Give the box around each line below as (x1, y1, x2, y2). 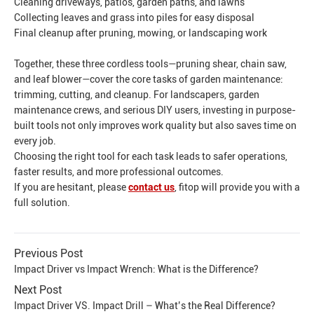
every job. (14, 135, 56, 147)
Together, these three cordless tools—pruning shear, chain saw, (14, 58, 287, 70)
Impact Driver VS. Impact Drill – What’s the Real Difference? (14, 300, 275, 312)
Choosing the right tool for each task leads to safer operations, (14, 151, 287, 163)
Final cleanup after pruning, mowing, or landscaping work (14, 27, 267, 39)
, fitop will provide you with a (175, 182, 300, 193)
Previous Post (14, 247, 83, 261)
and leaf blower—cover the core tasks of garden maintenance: (14, 74, 283, 86)
